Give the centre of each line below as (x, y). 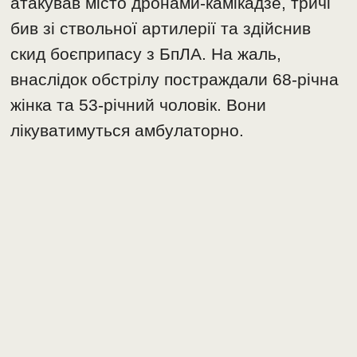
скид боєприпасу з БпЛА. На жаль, (146, 54)
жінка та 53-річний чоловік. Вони (139, 105)
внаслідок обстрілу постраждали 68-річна (175, 80)
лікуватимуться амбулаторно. (127, 131)
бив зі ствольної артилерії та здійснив (161, 29)
